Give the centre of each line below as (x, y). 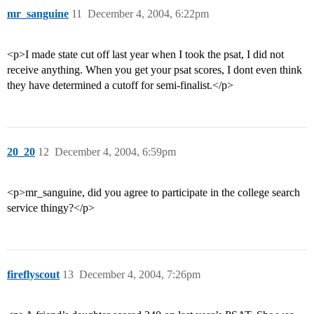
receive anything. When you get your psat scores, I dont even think (155, 70)
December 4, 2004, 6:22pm (148, 14)
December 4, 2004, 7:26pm (140, 275)
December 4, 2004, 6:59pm (115, 152)
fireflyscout (33, 275)
